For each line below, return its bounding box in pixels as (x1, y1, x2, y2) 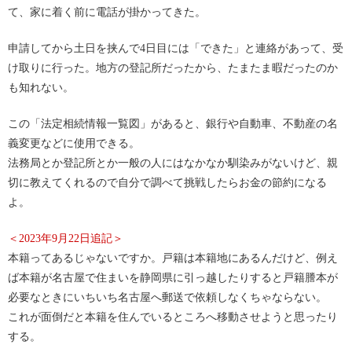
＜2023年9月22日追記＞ (8, 233, 123, 245)
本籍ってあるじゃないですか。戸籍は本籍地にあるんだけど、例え (8, 252, 338, 265)
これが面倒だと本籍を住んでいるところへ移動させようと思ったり (8, 311, 338, 324)
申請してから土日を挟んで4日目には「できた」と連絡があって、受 (8, 42, 343, 55)
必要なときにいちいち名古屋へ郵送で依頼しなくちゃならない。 (8, 291, 327, 304)
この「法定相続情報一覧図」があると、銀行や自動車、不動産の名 (8, 118, 338, 130)
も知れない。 (8, 82, 74, 94)
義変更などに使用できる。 (8, 137, 140, 150)
